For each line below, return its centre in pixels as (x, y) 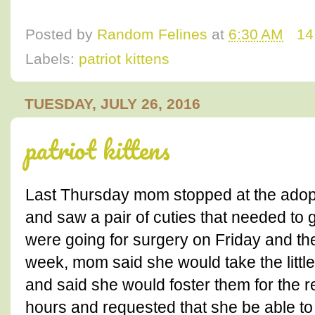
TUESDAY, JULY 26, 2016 (112, 104)
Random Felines (152, 34)
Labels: (52, 58)
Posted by (61, 34)
